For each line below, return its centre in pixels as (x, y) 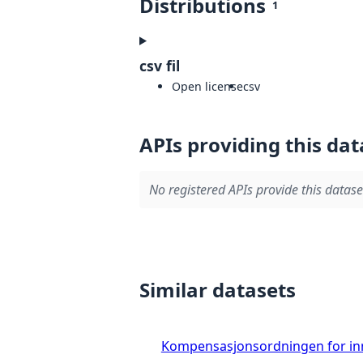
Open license (207, 86)
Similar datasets (218, 289)
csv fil (160, 65)
